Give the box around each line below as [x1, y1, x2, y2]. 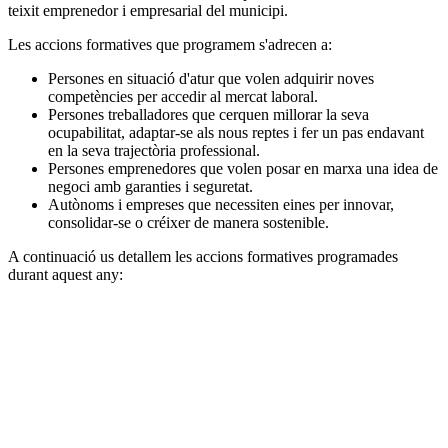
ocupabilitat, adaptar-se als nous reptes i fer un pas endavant [48, 123, 424, 141]
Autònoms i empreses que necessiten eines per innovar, [48, 195, 394, 213]
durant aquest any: [8, 265, 123, 283]
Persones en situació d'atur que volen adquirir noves [48, 69, 374, 87]
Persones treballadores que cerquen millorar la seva [48, 105, 369, 123]
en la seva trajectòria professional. [48, 141, 260, 159]
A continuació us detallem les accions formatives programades [8, 247, 398, 265]
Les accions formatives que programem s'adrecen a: [8, 35, 332, 53]
